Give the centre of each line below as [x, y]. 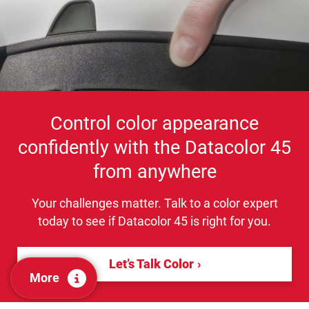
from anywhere [154, 171]
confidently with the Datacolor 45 [154, 147]
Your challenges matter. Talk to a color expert [154, 203]
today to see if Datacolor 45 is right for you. [154, 221]
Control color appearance [154, 123]
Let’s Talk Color [151, 263]
